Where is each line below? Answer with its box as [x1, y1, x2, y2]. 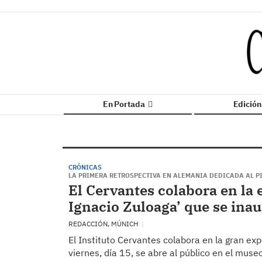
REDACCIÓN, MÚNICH [68, 219, 140, 228]
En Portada [102, 99, 147, 109]
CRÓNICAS [68, 163, 102, 171]
